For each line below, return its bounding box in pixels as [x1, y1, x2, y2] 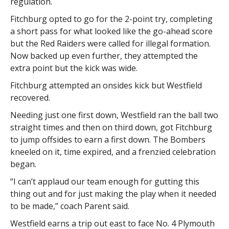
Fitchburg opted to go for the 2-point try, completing [10, 13, 213, 25]
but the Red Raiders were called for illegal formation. [10, 37, 211, 49]
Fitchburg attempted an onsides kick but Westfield [10, 79, 202, 91]
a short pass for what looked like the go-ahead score [10, 25, 213, 37]
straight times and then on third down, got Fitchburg [10, 121, 212, 133]
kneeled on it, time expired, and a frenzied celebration [10, 146, 216, 157]
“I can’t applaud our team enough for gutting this [10, 175, 199, 187]
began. [10, 158, 36, 170]
